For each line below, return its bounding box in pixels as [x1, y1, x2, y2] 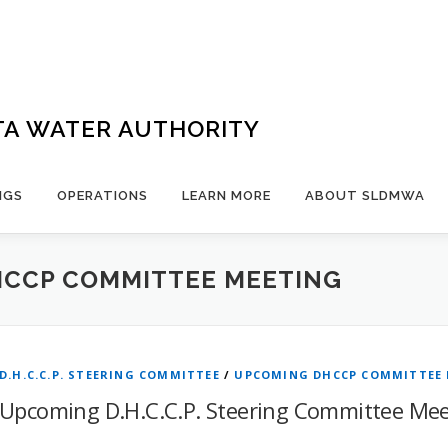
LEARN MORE [182, 188, 271, 203]
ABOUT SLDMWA [305, 188, 425, 203]
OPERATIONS [57, 188, 148, 203]
